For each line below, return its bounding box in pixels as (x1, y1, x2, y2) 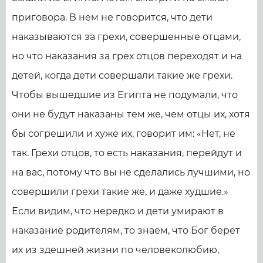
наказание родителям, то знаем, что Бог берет (12, 225, 240, 236)
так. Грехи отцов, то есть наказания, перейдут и (12, 147, 242, 159)
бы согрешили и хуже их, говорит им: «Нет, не (12, 128, 235, 139)
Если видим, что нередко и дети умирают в (12, 205, 224, 217)
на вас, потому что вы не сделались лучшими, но (12, 167, 250, 178)
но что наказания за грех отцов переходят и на (12, 50, 242, 62)
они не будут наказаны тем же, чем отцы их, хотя (12, 109, 250, 120)
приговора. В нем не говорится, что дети (12, 12, 213, 23)
